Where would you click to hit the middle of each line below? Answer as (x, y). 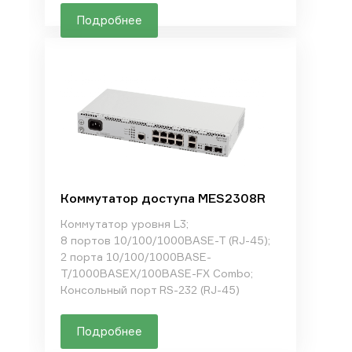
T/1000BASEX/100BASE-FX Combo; (156, 273)
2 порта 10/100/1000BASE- (136, 257)
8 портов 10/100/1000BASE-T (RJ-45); (165, 240)
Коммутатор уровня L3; (124, 224)
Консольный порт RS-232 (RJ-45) (150, 290)
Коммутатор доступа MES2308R (163, 198)
